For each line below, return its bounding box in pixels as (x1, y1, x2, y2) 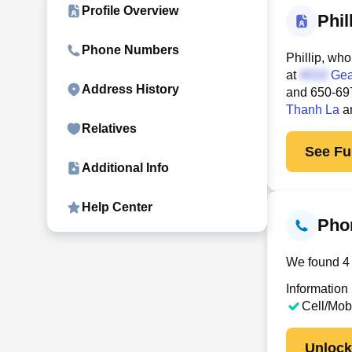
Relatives (82, 122, 137, 135)
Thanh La (286, 103, 339, 116)
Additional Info (82, 161, 169, 174)
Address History (82, 82, 179, 96)
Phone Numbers (82, 43, 179, 57)
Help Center (82, 200, 152, 214)
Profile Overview (82, 4, 178, 17)
